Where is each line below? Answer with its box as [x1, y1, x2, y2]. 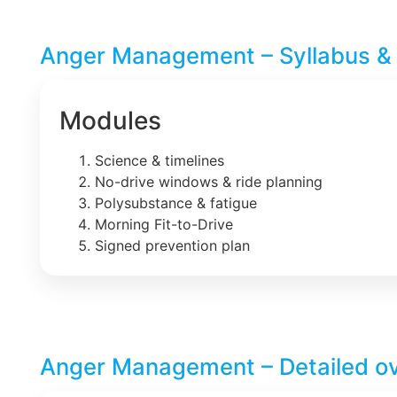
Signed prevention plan [95, 236, 250, 254]
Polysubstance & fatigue [95, 193, 257, 212]
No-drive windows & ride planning [95, 172, 323, 191]
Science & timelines [95, 151, 224, 169]
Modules [59, 105, 161, 136]
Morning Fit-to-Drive [95, 214, 233, 233]
